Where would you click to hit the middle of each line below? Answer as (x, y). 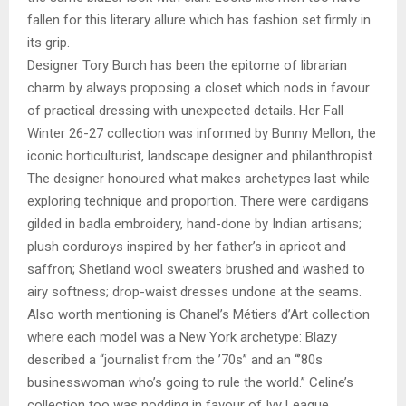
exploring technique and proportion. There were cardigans (198, 202)
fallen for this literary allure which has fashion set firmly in (199, 20)
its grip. (50, 43)
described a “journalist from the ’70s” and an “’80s (175, 360)
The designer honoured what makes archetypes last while (198, 179)
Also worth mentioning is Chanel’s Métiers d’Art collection (198, 315)
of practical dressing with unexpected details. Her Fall (185, 111)
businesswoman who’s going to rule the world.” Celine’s (190, 383)
